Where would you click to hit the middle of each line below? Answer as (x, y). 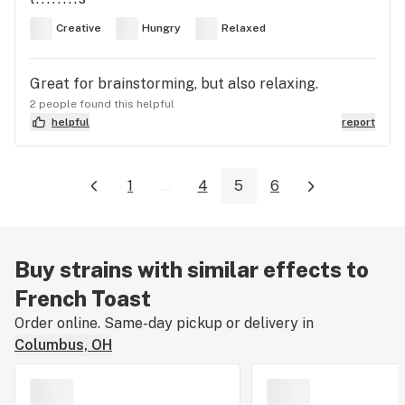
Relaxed (244, 28)
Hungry (161, 28)
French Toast (83, 299)
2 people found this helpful (102, 104)
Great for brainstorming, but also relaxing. (174, 83)
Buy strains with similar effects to (192, 270)
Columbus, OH (63, 345)
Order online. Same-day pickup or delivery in (164, 324)
